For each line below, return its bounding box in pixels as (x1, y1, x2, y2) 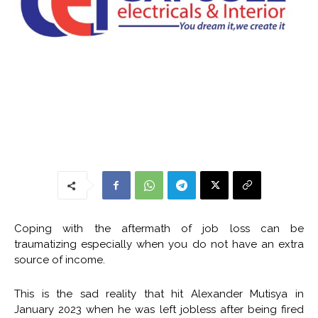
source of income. (14, 253, 105, 266)
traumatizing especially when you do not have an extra (14, 238, 304, 251)
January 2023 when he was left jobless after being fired (14, 303, 304, 316)
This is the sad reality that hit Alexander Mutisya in (14, 287, 304, 300)
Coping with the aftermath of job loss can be (14, 222, 304, 235)
